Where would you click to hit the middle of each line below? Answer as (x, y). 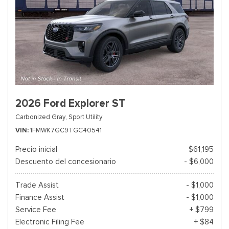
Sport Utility (85, 117)
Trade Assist (37, 185)
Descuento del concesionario (66, 162)
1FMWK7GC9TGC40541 (66, 130)
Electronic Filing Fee (50, 222)
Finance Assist (40, 197)
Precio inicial (36, 149)
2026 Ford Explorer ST (70, 103)
